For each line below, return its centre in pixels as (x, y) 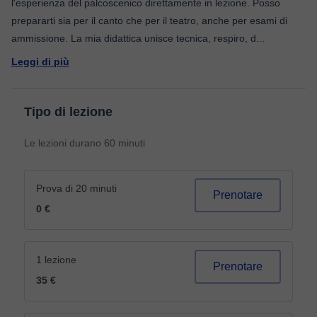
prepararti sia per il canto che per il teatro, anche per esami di (149, 21)
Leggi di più (40, 62)
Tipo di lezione (68, 112)
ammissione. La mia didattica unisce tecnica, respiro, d (134, 38)
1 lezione (56, 260)
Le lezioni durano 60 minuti (85, 143)
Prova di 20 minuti (76, 188)
